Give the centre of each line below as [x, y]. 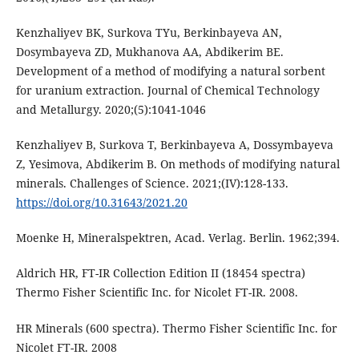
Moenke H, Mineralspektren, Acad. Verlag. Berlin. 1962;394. [177, 238]
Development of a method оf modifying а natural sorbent [170, 71]
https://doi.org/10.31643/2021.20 [101, 203]
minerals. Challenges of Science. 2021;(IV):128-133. [152, 184]
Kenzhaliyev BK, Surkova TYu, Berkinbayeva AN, [149, 33]
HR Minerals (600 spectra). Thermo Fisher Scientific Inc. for [176, 328]
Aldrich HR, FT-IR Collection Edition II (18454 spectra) [160, 273]
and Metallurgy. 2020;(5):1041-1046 [111, 110]
